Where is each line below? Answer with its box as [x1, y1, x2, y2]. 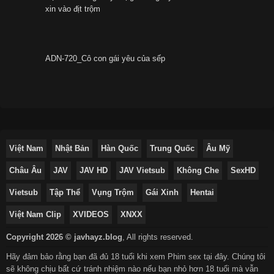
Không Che [177, 166, 219, 176]
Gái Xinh [146, 188, 179, 198]
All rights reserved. [127, 232, 193, 242]
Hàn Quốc [101, 144, 138, 154]
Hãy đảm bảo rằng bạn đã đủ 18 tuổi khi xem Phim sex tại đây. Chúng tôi [6, 252, 265, 262]
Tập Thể [50, 188, 80, 198]
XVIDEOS [73, 210, 109, 220]
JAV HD [80, 166, 108, 176]
